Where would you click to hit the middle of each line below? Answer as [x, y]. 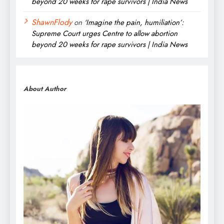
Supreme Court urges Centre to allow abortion [104, 33]
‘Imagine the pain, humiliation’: [134, 22]
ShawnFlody [52, 22]
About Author [45, 89]
